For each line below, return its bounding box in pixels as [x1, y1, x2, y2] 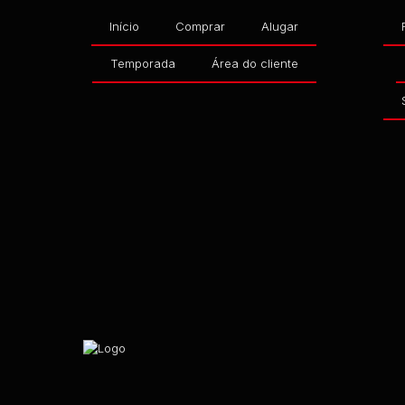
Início [109, 19, 140, 33]
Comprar [175, 19, 226, 33]
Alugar [261, 19, 299, 33]
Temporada [109, 56, 175, 71]
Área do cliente [211, 56, 298, 71]
